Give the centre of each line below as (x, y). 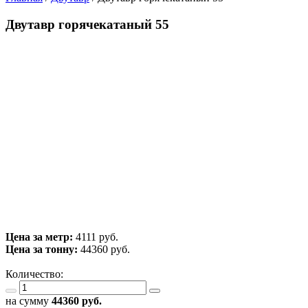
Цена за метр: (41, 237)
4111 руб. (97, 237)
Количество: (37, 274)
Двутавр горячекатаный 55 (87, 24)
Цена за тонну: (42, 250)
